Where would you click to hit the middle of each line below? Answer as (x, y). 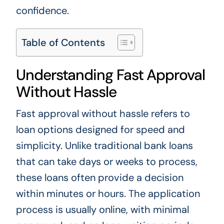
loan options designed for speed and (100, 129)
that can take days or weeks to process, (106, 161)
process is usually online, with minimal (102, 209)
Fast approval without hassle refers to (103, 113)
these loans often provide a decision (99, 177)
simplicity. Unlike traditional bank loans (104, 145)
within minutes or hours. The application (108, 193)
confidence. (42, 10)
